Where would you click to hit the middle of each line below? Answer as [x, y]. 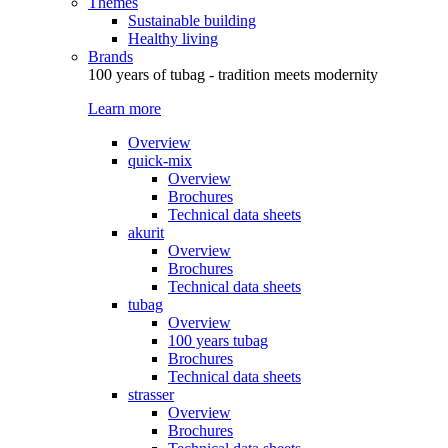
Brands [110, 56]
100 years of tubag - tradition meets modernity [233, 74]
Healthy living [173, 38]
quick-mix [160, 160]
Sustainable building [192, 20]
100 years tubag [218, 340]
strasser [151, 394]
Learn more [124, 108]
